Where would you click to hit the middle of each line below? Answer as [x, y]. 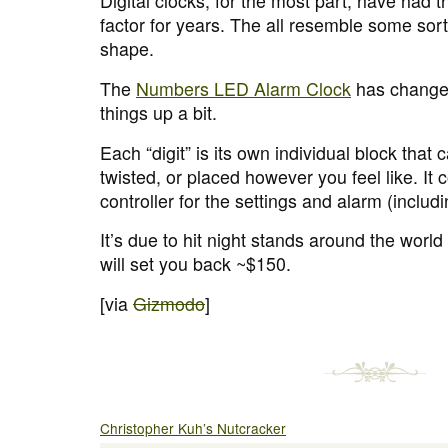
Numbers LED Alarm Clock [243, 89]
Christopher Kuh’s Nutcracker [193, 428]
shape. [127, 49]
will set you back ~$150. [195, 264]
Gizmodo [169, 303]
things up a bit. [158, 113]
